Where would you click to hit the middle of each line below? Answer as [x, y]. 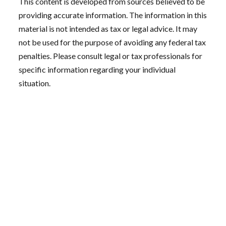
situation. [35, 83]
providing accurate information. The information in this [113, 15]
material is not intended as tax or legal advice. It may [108, 28]
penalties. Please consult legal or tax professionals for [111, 55]
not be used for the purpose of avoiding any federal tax [112, 42]
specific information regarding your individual [97, 69]
